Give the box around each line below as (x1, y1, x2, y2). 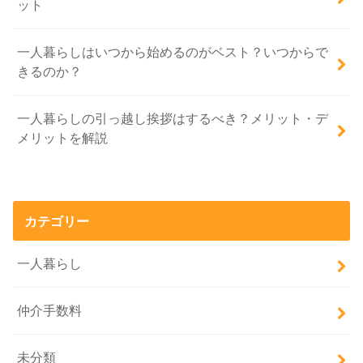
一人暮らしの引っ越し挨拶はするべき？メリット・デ (17, 111, 329, 126)
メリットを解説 (17, 130, 109, 146)
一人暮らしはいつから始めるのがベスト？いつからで (17, 45, 329, 60)
